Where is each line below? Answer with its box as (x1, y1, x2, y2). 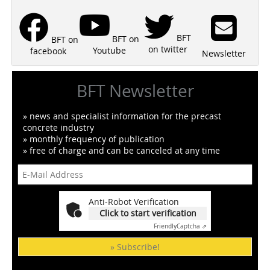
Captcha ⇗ (177, 222, 207, 231)
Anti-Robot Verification (89, 196, 179, 208)
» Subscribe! (110, 241, 160, 253)
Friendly (154, 222, 177, 231)
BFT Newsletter (76, 80, 194, 102)
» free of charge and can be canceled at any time (23, 145, 220, 157)
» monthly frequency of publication (23, 133, 165, 145)
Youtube (92, 44, 126, 56)
